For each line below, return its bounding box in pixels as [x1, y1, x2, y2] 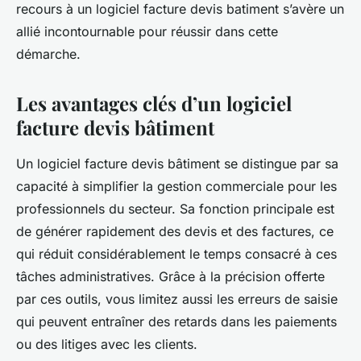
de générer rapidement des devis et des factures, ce [16, 222, 334, 239]
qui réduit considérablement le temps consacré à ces [16, 245, 337, 262]
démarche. [16, 45, 81, 62]
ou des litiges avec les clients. [16, 335, 197, 352]
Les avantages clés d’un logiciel [16, 89, 292, 116]
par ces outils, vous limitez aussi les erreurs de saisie [16, 290, 338, 307]
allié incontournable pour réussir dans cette [16, 23, 278, 39]
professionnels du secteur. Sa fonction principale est [16, 200, 334, 217]
